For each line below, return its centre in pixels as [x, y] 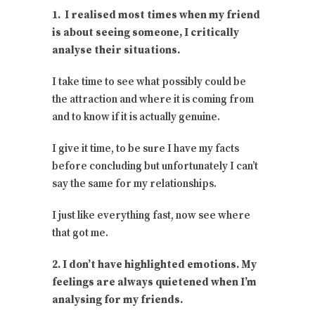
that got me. [80, 233]
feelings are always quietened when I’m [154, 283]
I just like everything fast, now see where [151, 216]
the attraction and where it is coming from [153, 100]
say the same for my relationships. [134, 184]
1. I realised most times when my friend [156, 15]
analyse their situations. [116, 51]
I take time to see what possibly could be [149, 82]
